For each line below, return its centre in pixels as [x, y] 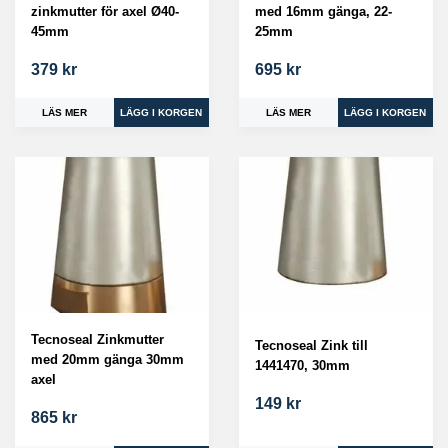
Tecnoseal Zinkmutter [97, 339]
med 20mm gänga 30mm [107, 359]
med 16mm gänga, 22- [323, 12]
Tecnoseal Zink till [311, 346]
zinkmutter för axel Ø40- [105, 12]
